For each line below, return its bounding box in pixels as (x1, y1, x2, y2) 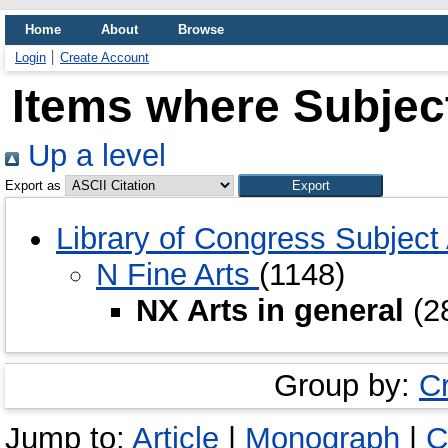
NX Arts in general (136, 292, 413, 328)
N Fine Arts (96, 256, 259, 292)
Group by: (274, 367, 419, 403)
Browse (178, 22, 224, 37)
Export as (5, 178, 61, 193)
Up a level (19, 138, 166, 173)
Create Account (60, 50, 149, 65)
